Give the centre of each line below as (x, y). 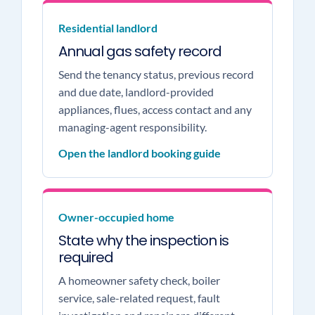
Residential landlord (108, 28)
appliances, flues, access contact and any (155, 109)
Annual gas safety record (140, 51)
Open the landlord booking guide (139, 153)
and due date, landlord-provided (136, 92)
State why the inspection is (143, 240)
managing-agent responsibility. (132, 127)
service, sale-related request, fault (139, 298)
